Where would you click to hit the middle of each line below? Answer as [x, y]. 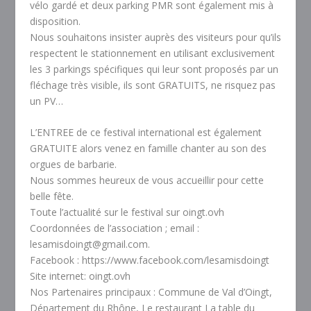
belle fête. [51, 196]
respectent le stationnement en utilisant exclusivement [152, 53]
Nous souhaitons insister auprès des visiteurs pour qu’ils [155, 37]
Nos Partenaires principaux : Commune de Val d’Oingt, [151, 292]
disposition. [55, 21]
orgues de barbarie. [73, 165]
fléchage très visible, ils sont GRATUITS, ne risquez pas [152, 85]
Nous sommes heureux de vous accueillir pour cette [146, 180]
